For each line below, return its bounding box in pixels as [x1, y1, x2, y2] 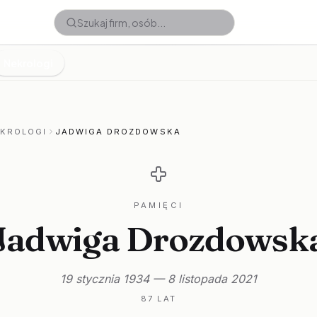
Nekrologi [4, 57, 53, 69]
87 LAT [140, 294, 177, 304]
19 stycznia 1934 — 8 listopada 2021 [60, 272, 257, 286]
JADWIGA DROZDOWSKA [55, 127, 181, 137]
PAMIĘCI [133, 200, 184, 210]
